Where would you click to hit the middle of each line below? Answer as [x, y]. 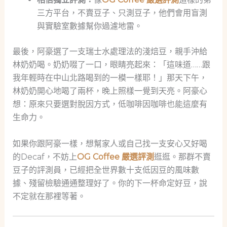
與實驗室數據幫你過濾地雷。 [89, 26]
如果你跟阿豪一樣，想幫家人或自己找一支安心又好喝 [110, 143]
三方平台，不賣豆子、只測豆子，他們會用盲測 [122, 13]
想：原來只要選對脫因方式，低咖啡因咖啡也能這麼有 [110, 104]
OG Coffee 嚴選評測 [115, 157]
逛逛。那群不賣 [182, 157]
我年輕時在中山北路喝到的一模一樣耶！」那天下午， [110, 78]
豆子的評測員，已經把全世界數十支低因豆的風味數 [106, 170]
